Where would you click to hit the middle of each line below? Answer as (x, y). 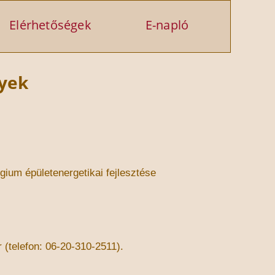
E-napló (167, 25)
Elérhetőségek (50, 25)
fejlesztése (131, 172)
